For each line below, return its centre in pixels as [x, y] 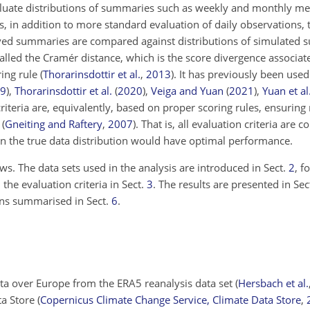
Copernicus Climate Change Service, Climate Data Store [171, 299]
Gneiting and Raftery [54, 124]
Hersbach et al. [273, 283]
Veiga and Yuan [187, 91]
